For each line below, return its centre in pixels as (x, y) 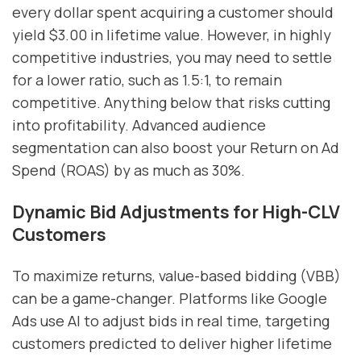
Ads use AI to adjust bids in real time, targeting (171, 321)
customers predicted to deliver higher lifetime (172, 343)
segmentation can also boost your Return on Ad (176, 148)
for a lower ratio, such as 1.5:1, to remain (147, 80)
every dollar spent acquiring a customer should (173, 12)
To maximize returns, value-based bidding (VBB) (176, 276)
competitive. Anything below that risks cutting (171, 103)
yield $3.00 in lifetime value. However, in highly (172, 35)
